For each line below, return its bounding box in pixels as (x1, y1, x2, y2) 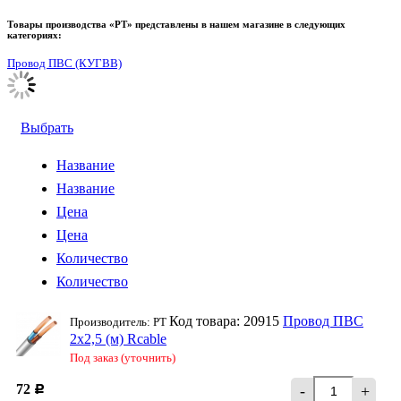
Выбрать (21, 119, 73, 135)
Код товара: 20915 (169, 312, 283, 328)
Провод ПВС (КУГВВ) (7, 55, 122, 70)
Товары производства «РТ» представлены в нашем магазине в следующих (7, 18, 346, 30)
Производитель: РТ (70, 314, 169, 328)
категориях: (7, 29, 62, 40)
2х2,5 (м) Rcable (70, 330, 166, 346)
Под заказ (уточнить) (70, 350, 175, 364)
